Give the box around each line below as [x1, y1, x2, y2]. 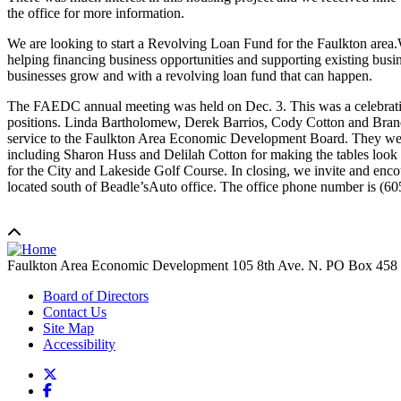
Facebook [51, 381, 107, 397]
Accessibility [43, 336, 115, 352]
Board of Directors [43, 287, 149, 303]
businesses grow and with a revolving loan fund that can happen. [7, 67, 372, 83]
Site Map [43, 320, 94, 336]
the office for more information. [7, 4, 184, 21]
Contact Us [43, 303, 107, 320]
